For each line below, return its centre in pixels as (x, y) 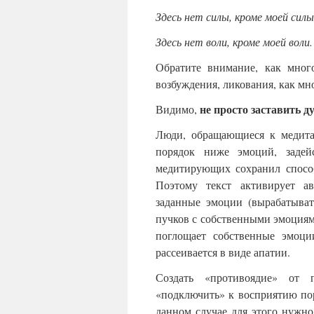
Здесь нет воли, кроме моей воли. (234, 42)
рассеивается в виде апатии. (223, 252)
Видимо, (178, 109)
